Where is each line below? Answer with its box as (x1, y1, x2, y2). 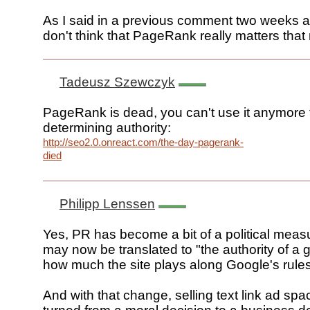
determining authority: (43, 120, 171, 136)
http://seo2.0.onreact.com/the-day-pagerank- (43, 136, 244, 149)
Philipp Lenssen (60, 197, 155, 212)
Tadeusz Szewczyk (60, 75, 175, 90)
